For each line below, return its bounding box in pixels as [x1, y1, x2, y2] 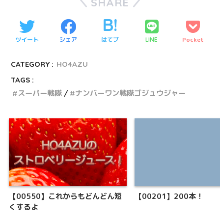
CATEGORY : [11, 59, 54, 69]
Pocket [182, 35, 204, 44]
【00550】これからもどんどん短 [9, 191, 122, 202]
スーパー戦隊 [18, 88, 62, 98]
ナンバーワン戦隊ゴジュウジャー [75, 88, 186, 98]
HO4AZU [56, 59, 88, 69]
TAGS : [11, 75, 34, 84]
